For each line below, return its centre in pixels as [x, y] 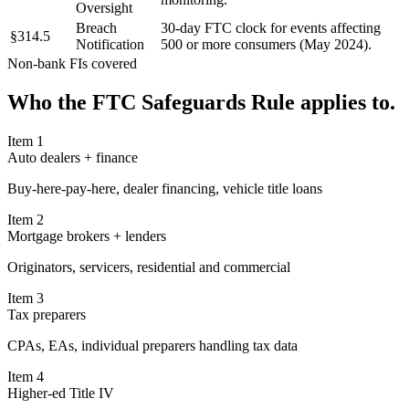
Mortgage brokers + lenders [87, 236]
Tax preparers [47, 314]
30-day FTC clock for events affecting [271, 27]
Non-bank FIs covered [72, 63]
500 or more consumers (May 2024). [266, 44]
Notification [110, 44]
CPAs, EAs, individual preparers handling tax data [152, 345]
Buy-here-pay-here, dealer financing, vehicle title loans [165, 188]
